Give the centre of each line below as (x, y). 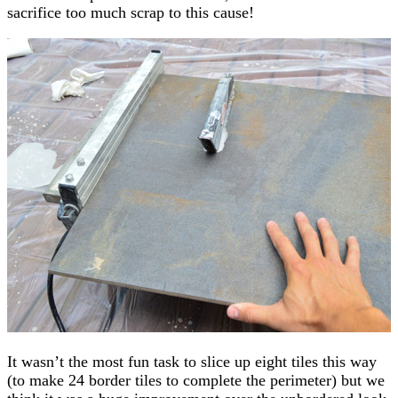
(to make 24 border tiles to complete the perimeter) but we (196, 380)
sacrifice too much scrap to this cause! (131, 12)
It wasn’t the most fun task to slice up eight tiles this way (192, 361)
